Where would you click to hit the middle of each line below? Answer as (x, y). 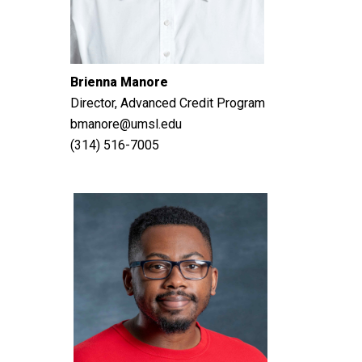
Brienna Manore (119, 82)
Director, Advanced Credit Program (168, 103)
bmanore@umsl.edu (126, 124)
